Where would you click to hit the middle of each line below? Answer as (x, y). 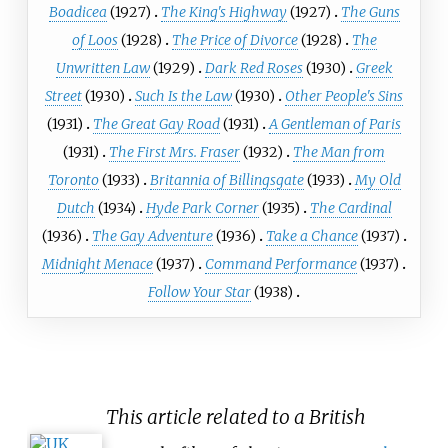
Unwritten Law (102, 68)
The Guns (370, 12)
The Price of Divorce (234, 40)
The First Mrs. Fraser (174, 152)
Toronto (73, 180)
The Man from (339, 152)
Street (63, 96)
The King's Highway (223, 12)
